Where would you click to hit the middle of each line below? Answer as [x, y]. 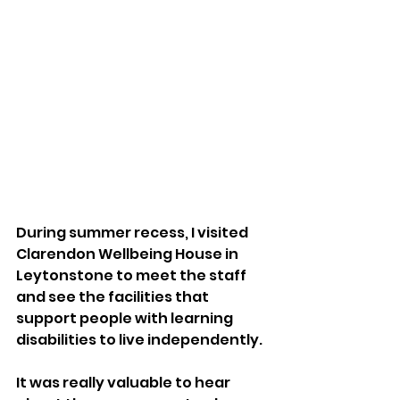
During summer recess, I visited [133, 232]
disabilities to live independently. [141, 339]
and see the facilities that [114, 296]
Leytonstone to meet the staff [133, 275]
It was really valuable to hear [125, 382]
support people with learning [126, 318]
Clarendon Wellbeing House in [129, 254]
